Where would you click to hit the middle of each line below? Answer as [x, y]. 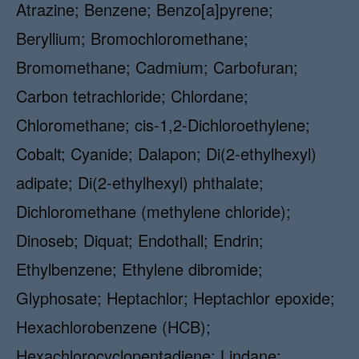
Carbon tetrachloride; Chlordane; [132, 96]
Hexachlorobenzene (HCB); [113, 327]
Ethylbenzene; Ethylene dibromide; [139, 269]
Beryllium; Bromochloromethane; [132, 38]
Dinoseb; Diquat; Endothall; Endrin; [140, 240]
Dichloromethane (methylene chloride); [153, 211]
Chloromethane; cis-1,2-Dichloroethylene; [163, 125]
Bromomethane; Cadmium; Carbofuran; [157, 67]
